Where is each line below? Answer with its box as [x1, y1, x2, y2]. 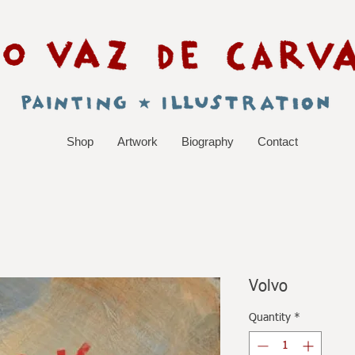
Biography [181, 134, 234, 148]
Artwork [116, 134, 158, 148]
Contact [257, 134, 298, 148]
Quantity [249, 311, 291, 323]
